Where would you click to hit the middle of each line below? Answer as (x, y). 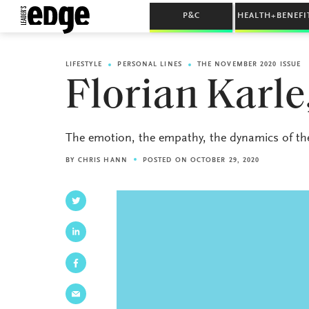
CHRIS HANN (102, 161)
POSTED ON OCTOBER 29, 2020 (201, 161)
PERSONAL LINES (150, 65)
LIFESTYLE (84, 65)
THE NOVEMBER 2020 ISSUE (249, 65)
